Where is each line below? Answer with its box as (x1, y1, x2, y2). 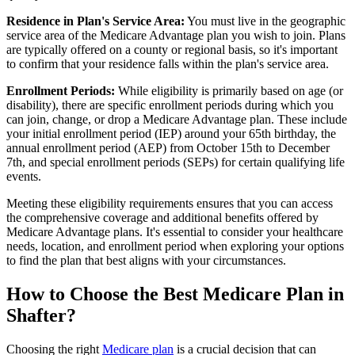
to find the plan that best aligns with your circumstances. (6, 254, 286, 268)
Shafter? (6, 305, 76, 326)
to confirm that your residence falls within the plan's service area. (6, 57, 329, 71)
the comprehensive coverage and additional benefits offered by (6, 211, 319, 225)
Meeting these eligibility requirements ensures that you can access (6, 197, 333, 211)
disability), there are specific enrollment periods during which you (6, 98, 334, 113)
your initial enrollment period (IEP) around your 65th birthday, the (6, 127, 336, 141)
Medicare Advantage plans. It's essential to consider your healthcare (6, 225, 343, 239)
